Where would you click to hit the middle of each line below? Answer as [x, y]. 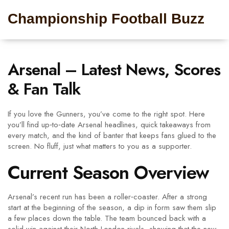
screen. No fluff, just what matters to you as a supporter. [100, 146]
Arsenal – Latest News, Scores [114, 70]
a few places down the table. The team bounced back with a [107, 218]
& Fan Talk [44, 89]
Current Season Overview [108, 173]
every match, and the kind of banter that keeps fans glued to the [112, 135]
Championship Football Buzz [106, 19]
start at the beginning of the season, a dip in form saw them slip [112, 208]
